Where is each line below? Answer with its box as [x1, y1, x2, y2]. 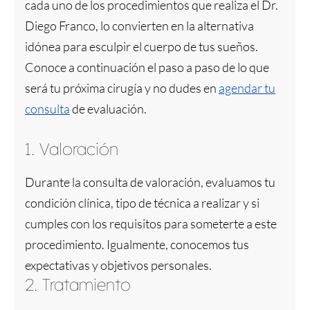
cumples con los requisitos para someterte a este [24, 216, 277, 232]
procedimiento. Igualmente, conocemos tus [24, 237, 249, 253]
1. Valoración [24, 138, 118, 160]
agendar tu [218, 80, 275, 96]
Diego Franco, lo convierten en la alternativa [24, 18, 254, 34]
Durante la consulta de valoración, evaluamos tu [24, 174, 275, 190]
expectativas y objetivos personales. [24, 257, 212, 273]
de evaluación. [69, 101, 147, 117]
